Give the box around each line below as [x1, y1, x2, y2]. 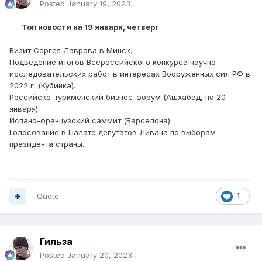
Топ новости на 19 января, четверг [9, 22, 158, 32]
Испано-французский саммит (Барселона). [9, 116, 172, 126]
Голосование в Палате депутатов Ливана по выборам [9, 127, 216, 137]
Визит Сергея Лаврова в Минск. [9, 46, 132, 56]
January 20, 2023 [67, 250, 132, 260]
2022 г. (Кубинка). [9, 81, 75, 91]
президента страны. [9, 139, 84, 149]
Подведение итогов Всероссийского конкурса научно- [9, 57, 219, 67]
